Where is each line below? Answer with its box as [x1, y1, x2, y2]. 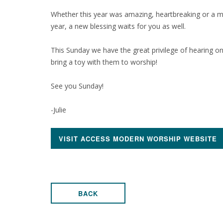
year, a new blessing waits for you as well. [51, 21, 186, 31]
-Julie [51, 105, 68, 114]
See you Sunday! [51, 81, 104, 91]
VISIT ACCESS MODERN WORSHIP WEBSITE [59, 134, 217, 143]
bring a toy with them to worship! [51, 57, 157, 67]
